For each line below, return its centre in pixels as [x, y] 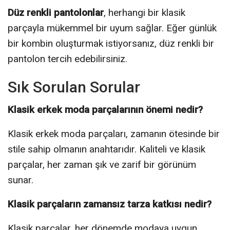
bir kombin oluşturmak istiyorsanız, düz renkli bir [111, 43]
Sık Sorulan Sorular [74, 87]
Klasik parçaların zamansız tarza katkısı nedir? [110, 204]
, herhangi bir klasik [145, 12]
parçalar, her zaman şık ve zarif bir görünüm [102, 164]
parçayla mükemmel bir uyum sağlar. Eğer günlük [112, 28]
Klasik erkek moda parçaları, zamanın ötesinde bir [114, 133]
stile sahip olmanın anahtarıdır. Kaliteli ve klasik [107, 149]
